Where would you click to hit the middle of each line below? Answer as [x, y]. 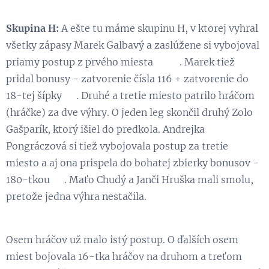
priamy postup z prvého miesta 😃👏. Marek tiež [120, 62]
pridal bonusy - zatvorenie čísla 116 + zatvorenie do [127, 78]
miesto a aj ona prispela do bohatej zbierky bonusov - [132, 162]
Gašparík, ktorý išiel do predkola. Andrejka [105, 129]
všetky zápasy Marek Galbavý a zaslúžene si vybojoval [133, 45]
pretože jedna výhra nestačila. [76, 196]
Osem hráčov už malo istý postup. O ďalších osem [122, 239]
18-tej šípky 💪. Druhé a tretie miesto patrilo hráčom [130, 95]
